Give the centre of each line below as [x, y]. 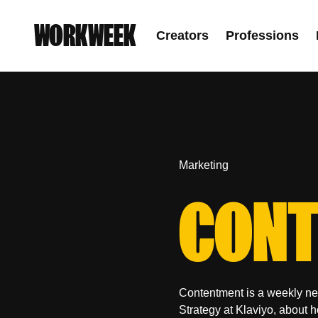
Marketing [204, 165]
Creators [182, 35]
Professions [262, 35]
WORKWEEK [85, 35]
